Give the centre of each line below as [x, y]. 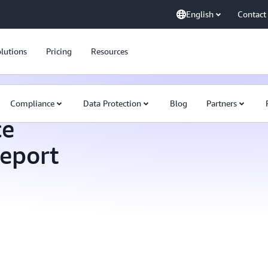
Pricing [59, 51]
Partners [222, 103]
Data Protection [112, 103]
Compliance [32, 103]
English [200, 14]
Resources [109, 51]
